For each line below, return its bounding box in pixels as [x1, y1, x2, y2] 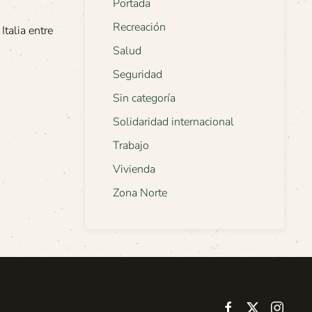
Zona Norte [113, 185, 167, 201]
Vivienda [113, 162, 155, 178]
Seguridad [113, 67, 162, 83]
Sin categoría [113, 91, 175, 107]
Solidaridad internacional [113, 114, 234, 130]
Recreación [113, 19, 166, 36]
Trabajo [113, 138, 149, 154]
